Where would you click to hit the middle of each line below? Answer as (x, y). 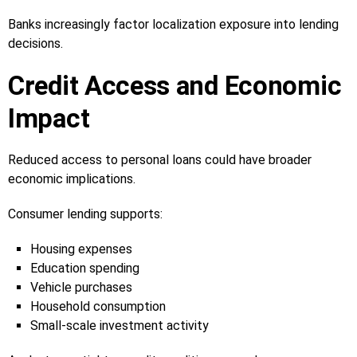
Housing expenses (81, 249)
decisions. (35, 43)
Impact (49, 118)
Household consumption (98, 306)
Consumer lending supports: (85, 214)
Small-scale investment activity (120, 325)
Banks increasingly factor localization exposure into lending (173, 24)
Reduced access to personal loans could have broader (160, 159)
